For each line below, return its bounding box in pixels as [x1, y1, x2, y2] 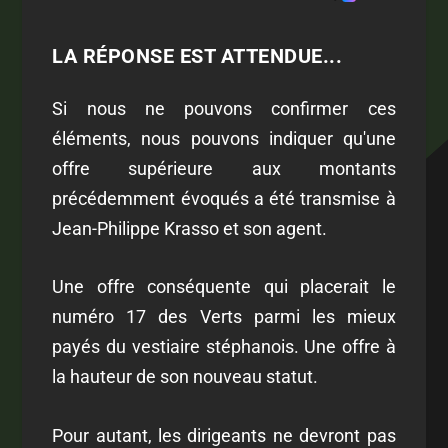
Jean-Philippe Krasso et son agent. [52, 217, 328, 239]
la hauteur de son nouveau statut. [52, 366, 319, 388]
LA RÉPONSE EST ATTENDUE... [52, 43, 343, 68]
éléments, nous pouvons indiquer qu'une [52, 127, 396, 149]
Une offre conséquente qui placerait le [52, 276, 396, 298]
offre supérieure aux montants [52, 157, 396, 179]
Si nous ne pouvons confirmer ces [52, 97, 396, 119]
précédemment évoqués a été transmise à [52, 187, 396, 209]
